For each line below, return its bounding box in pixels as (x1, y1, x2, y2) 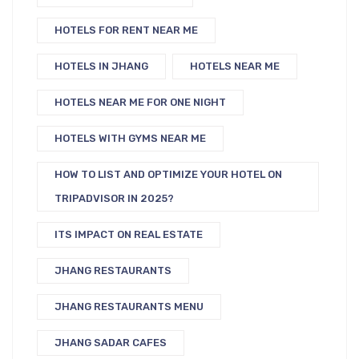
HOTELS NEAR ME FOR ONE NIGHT (54, 95, 226, 108)
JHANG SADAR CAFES (54, 336, 167, 349)
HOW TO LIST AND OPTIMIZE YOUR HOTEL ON (54, 167, 282, 180)
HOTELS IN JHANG (54, 59, 148, 72)
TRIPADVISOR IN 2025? (54, 192, 174, 204)
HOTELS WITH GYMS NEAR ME (54, 131, 206, 144)
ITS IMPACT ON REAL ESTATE (54, 228, 203, 240)
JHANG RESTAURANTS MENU (54, 300, 204, 313)
